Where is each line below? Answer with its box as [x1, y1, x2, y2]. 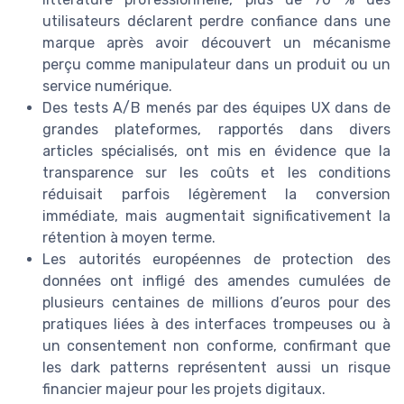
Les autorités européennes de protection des [42, 250, 390, 268]
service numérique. [42, 77, 172, 95]
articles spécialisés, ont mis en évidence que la [42, 142, 390, 160]
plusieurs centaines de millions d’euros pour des [42, 293, 390, 311]
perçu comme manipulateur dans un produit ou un [42, 55, 390, 73]
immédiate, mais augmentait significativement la [42, 207, 390, 225]
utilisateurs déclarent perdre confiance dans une [42, 12, 390, 30]
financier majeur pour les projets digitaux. [42, 380, 326, 398]
